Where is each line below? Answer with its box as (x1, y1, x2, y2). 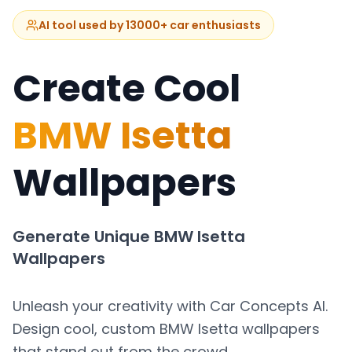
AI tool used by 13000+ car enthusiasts (38, 17, 261, 34)
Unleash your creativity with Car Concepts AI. (13, 296, 328, 317)
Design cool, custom (13, 319, 159, 339)
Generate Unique (13, 225, 154, 248)
